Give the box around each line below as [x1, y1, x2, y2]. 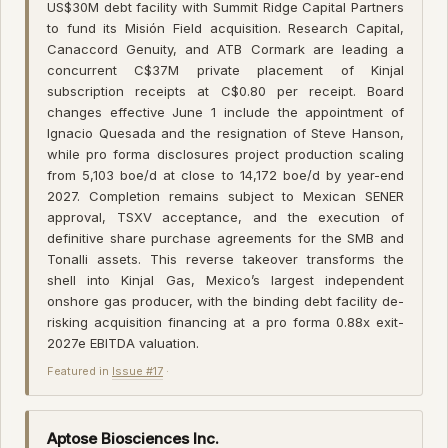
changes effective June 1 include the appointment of [47, 103, 404, 120]
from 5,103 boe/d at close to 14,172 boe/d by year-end [47, 166, 404, 183]
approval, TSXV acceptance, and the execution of [47, 208, 404, 225]
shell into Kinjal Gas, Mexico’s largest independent [47, 271, 404, 288]
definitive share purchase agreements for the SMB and [47, 229, 404, 246]
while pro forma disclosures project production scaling [47, 145, 404, 162]
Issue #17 [112, 363, 163, 378]
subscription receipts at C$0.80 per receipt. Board [47, 82, 404, 99]
